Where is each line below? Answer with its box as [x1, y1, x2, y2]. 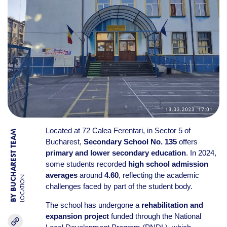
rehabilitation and [141, 201, 203, 209]
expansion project [45, 212, 109, 220]
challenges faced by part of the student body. [45, 182, 193, 191]
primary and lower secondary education [45, 148, 186, 157]
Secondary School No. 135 [83, 137, 177, 146]
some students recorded [45, 160, 128, 168]
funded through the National [108, 212, 201, 220]
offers [176, 137, 198, 146]
